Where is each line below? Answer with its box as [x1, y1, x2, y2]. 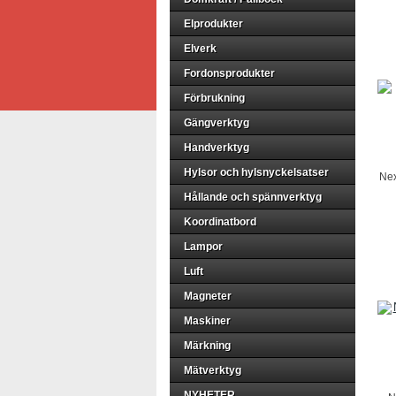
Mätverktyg [184, 364, 241, 377]
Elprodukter [184, 18, 243, 30]
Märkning [184, 339, 231, 352]
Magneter [184, 290, 232, 302]
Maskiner [184, 315, 231, 327]
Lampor [184, 240, 223, 253]
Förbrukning [184, 92, 245, 104]
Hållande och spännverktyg [184, 191, 322, 203]
